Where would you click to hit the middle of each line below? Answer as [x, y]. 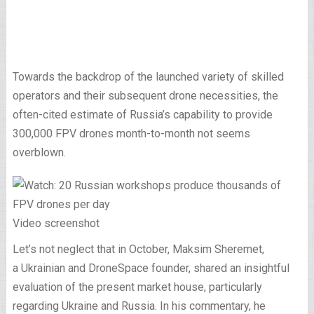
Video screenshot [56, 223]
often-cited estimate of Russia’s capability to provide [142, 115]
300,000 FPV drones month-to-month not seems [131, 134]
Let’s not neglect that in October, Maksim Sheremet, [138, 249]
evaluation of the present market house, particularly [137, 287]
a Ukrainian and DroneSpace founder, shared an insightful [151, 268]
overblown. [40, 152]
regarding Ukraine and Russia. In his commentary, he [139, 306]
